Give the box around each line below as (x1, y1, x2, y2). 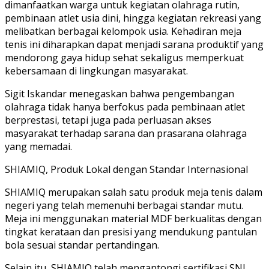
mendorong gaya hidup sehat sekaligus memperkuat (5, 50, 244, 64)
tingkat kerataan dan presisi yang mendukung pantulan (5, 225, 257, 238)
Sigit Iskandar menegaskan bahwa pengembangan (5, 86, 234, 100)
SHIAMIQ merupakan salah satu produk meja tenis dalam (5, 185, 262, 199)
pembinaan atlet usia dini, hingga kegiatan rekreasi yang (5, 11, 261, 25)
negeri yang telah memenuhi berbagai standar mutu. (5, 198, 243, 212)
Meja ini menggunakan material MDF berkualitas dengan (5, 211, 262, 225)
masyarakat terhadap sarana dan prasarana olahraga (5, 126, 247, 140)
